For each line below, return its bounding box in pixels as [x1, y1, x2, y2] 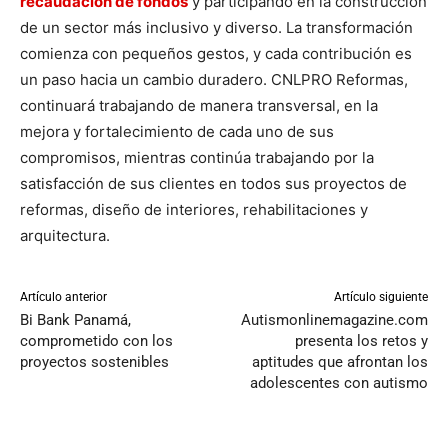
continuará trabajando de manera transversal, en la [20, 96, 378, 116]
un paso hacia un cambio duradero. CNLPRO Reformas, [20, 70, 408, 90]
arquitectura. [20, 226, 110, 246]
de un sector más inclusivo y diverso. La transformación [20, 18, 413, 38]
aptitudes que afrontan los [251, 353, 428, 372]
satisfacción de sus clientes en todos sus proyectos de [20, 174, 407, 194]
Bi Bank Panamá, [20, 311, 131, 330]
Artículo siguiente [333, 290, 428, 305]
